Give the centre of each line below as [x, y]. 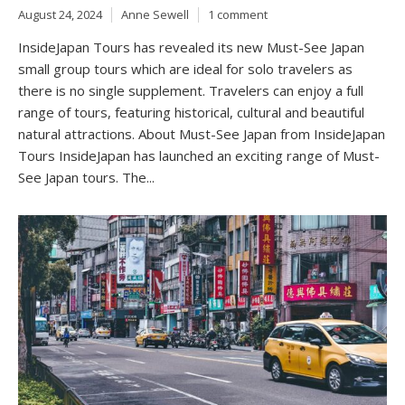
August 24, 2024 [60, 14]
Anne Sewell [155, 14]
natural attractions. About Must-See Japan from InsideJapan [202, 134]
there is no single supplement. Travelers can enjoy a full [191, 91]
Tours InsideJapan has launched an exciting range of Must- [199, 156]
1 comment [238, 14]
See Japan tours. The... [86, 178]
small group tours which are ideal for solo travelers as [185, 69]
